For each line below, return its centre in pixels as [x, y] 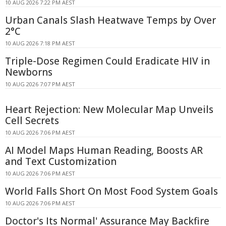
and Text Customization [61, 161]
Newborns [29, 72]
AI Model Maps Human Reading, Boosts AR [104, 150]
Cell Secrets [32, 120]
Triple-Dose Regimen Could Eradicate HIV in [107, 61]
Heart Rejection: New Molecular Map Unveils [109, 109]
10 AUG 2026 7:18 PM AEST [40, 43]
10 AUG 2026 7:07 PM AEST [40, 84]
